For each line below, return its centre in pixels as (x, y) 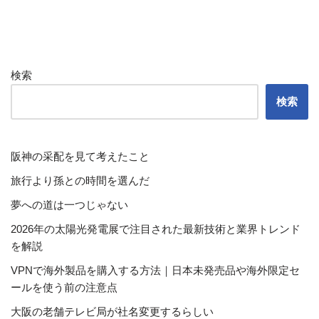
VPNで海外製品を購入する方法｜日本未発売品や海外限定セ (155, 270)
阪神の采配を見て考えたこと (80, 156)
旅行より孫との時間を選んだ (80, 181)
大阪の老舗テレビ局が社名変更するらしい (112, 312)
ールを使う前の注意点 (64, 287)
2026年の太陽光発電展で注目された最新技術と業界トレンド (156, 229)
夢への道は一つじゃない (69, 205)
